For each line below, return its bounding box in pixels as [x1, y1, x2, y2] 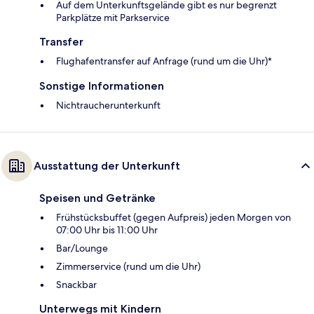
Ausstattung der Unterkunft [34, 158, 180, 172]
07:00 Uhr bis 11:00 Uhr [56, 223, 158, 236]
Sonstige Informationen [39, 78, 164, 93]
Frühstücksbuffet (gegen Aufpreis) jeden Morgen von [56, 210, 291, 224]
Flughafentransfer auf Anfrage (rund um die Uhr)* [56, 54, 272, 67]
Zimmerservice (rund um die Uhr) [56, 259, 200, 273]
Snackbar [56, 278, 97, 291]
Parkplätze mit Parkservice [56, 11, 170, 24]
